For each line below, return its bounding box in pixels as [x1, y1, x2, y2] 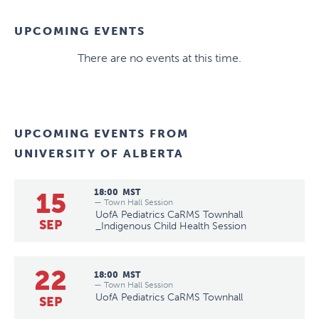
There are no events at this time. [78, 51, 241, 65]
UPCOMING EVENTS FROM [14, 126, 189, 140]
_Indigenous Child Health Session [95, 219, 246, 232]
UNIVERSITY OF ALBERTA [14, 146, 184, 160]
